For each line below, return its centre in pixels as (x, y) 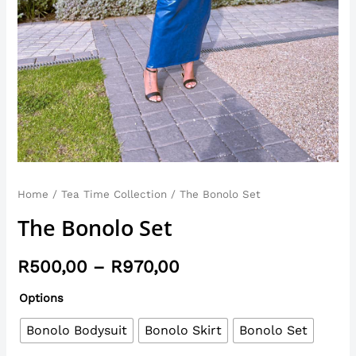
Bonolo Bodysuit (77, 331)
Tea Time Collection (114, 195)
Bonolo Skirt (184, 331)
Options (42, 298)
